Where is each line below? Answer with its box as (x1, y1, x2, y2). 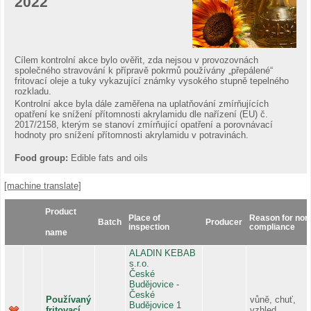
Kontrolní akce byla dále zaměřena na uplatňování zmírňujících (15, 98, 269, 109)
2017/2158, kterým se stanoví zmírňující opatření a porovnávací (15, 119, 273, 130)
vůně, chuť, (250, 294, 296, 305)
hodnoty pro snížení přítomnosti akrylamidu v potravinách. (15, 129, 249, 140)
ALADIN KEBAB (129, 247, 196, 258)
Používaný (46, 294, 91, 305)
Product (45, 206, 76, 216)
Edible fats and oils (71, 152, 148, 163)
